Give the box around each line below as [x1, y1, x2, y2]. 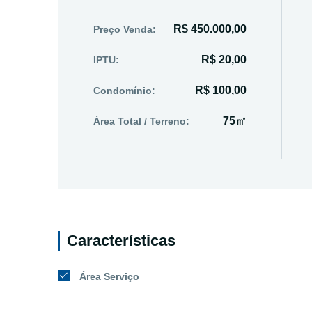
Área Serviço [79, 271, 139, 282]
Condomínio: [93, 85, 155, 96]
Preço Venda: [93, 24, 156, 35]
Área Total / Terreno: [93, 116, 189, 127]
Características [67, 232, 175, 249]
